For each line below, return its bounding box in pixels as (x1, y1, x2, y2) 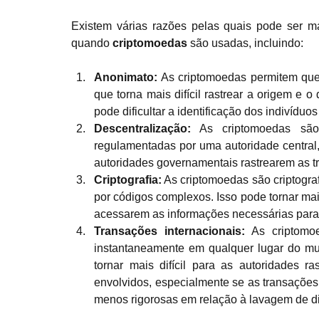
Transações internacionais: (94, 225, 252, 237)
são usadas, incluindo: (187, 37, 303, 49)
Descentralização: (94, 122, 191, 135)
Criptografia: (94, 174, 162, 186)
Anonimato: (94, 71, 157, 83)
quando (71, 37, 113, 49)
